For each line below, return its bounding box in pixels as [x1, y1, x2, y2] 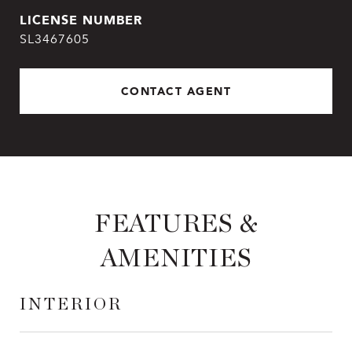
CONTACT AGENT [120, 82, 232, 100]
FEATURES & [93, 211, 258, 236]
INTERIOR [20, 296, 123, 313]
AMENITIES [100, 246, 252, 271]
